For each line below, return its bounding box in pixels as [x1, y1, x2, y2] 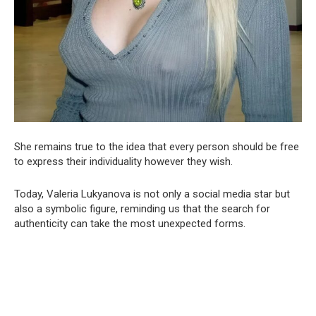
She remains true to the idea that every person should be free [14, 140, 299, 154]
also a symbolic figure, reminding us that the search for [14, 202, 270, 216]
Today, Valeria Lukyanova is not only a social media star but [14, 188, 290, 201]
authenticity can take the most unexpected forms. [14, 217, 245, 231]
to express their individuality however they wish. [14, 155, 233, 169]
